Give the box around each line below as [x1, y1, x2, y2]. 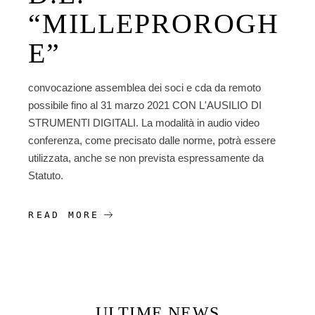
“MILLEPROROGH [28, 8, 280, 40]
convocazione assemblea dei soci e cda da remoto [28, 82, 262, 94]
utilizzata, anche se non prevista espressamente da [28, 152, 264, 165]
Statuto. [28, 169, 64, 182]
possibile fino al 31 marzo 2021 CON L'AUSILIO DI [28, 99, 262, 112]
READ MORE [28, 210, 100, 221]
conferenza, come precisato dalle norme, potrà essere [28, 134, 276, 147]
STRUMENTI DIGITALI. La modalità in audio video [28, 117, 260, 129]
